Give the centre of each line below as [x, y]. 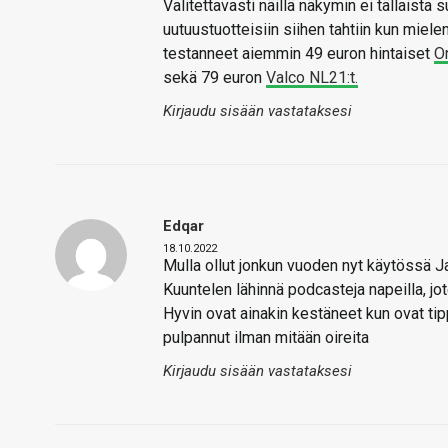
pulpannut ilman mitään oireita [268, 338]
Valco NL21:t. [312, 78]
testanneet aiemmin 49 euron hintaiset [298, 54]
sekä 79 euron [214, 78]
